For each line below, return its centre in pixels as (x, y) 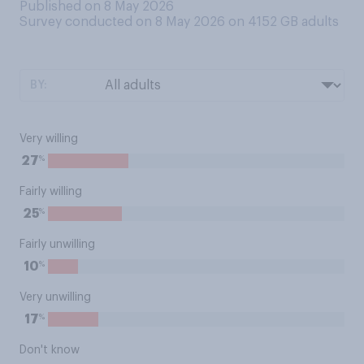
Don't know (50, 350)
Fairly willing (51, 192)
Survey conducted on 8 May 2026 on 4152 (150, 22)
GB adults (310, 22)
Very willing (49, 139)
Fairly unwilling (57, 245)
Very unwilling (55, 297)
